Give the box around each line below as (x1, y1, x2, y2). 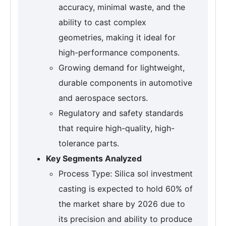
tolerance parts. (59, 138, 119, 149)
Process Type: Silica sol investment (59, 168, 193, 179)
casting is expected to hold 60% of (59, 184, 193, 194)
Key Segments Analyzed (46, 153, 142, 164)
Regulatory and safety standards (59, 108, 183, 119)
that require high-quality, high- (59, 123, 175, 134)
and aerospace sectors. (59, 93, 148, 103)
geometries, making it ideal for (59, 32, 176, 43)
